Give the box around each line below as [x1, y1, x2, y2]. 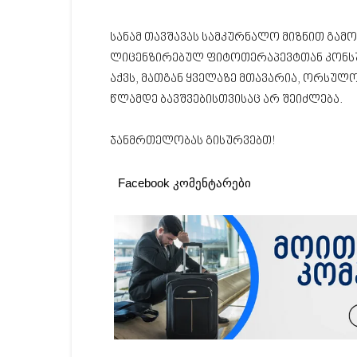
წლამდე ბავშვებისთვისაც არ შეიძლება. [110, 93, 343, 107]
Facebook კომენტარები [118, 176, 251, 190]
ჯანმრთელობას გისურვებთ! [110, 135, 275, 148]
